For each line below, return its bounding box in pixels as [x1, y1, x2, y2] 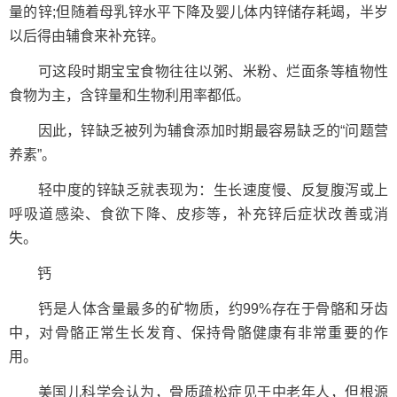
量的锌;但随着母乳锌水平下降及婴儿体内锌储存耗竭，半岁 [9, 4, 388, 19]
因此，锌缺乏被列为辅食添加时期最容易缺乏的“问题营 [9, 123, 388, 138]
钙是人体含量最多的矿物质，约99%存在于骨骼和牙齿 [9, 301, 388, 316]
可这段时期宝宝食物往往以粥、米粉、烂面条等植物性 [9, 64, 388, 79]
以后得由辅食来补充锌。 [9, 28, 165, 43]
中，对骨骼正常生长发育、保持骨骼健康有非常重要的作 [9, 325, 388, 340]
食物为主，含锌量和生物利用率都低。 [9, 88, 250, 103]
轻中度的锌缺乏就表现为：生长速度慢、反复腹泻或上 [9, 183, 388, 198]
